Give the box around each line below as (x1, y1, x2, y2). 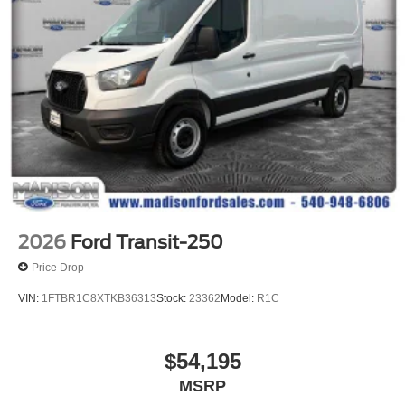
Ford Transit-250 (71, 231, 223, 254)
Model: (221, 292, 257, 306)
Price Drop (32, 260, 84, 274)
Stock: (156, 292, 189, 306)
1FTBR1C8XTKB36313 (42, 292, 156, 306)
